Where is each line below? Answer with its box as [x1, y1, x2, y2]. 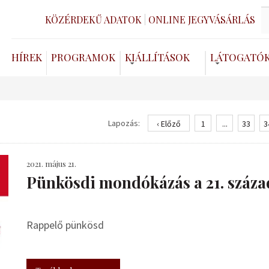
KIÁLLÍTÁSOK [125, 50, 190, 64]
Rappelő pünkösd [26, 218, 104, 232]
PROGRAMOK [51, 50, 115, 64]
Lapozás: [108, 118, 140, 128]
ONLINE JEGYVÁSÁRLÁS [148, 13, 255, 26]
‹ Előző [157, 118, 181, 129]
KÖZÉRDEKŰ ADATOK [45, 13, 142, 26]
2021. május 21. [26, 159, 76, 169]
